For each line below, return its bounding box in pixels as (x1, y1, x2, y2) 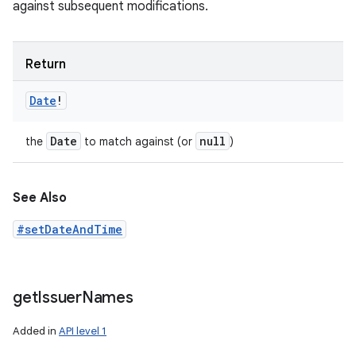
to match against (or (81, 134, 195, 149)
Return (25, 56, 66, 72)
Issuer (37, 288, 82, 308)
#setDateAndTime (17, 222, 122, 237)
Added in (13, 324, 59, 338)
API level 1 (59, 324, 106, 338)
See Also (13, 190, 67, 206)
